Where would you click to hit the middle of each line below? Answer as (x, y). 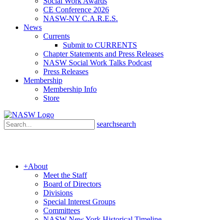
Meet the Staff (65, 175)
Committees (62, 210)
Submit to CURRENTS (100, 45)
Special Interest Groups (79, 202)
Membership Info (70, 89)
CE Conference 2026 (76, 10)
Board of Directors (72, 184)
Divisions (58, 193)
